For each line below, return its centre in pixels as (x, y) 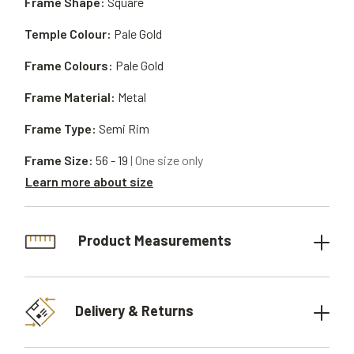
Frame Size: (59, 160)
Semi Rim (124, 128)
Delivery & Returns (134, 310)
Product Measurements (153, 240)
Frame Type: (60, 128)
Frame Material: (70, 97)
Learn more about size (89, 181)
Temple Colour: (68, 34)
